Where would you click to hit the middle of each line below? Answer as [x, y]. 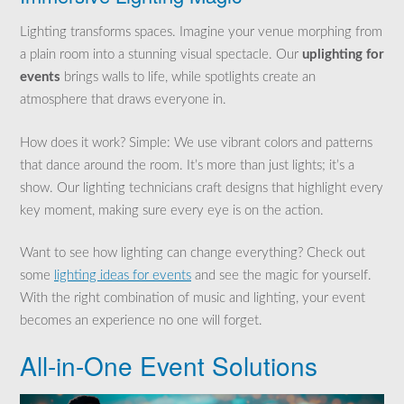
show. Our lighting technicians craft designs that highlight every [202, 188]
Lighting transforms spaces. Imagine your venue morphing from [201, 32]
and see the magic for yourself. [281, 276]
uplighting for [343, 55]
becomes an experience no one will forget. [141, 321]
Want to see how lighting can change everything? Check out [193, 253]
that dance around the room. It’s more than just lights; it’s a [187, 165]
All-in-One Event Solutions [169, 365]
